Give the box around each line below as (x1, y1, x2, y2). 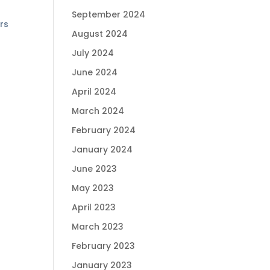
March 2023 (72, 221, 124, 233)
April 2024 (72, 86, 117, 98)
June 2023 (72, 163, 118, 175)
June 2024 (72, 66, 118, 79)
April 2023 (72, 201, 116, 214)
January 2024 (72, 143, 133, 156)
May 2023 (72, 182, 115, 195)
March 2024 (72, 105, 125, 118)
